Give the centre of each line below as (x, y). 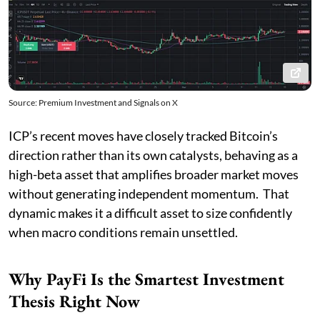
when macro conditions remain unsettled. (123, 232)
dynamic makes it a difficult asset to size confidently (150, 212)
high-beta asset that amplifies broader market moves (154, 174)
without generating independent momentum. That (149, 193)
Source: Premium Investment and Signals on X (93, 102)
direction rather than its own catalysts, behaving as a (153, 155)
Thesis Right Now (74, 301)
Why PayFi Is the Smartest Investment (146, 279)
